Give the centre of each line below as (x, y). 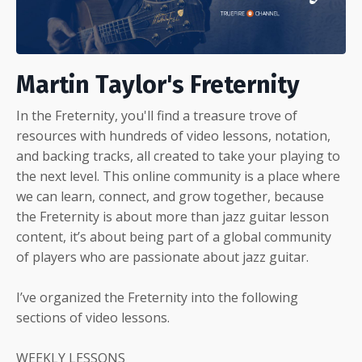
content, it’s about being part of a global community (174, 236)
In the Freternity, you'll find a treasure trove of (157, 115)
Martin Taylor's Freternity (158, 84)
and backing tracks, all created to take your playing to (178, 156)
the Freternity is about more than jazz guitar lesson (173, 216)
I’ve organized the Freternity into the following (157, 297)
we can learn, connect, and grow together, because (170, 196)
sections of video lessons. (93, 317)
